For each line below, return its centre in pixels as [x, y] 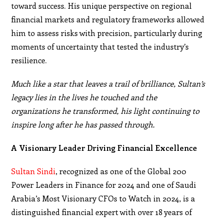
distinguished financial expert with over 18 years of [102, 212]
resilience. [29, 60]
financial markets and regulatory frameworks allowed [108, 19]
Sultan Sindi [34, 171]
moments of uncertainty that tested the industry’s [100, 46]
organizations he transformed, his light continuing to [106, 110]
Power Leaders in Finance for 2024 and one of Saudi [104, 184]
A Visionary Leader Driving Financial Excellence [104, 147]
